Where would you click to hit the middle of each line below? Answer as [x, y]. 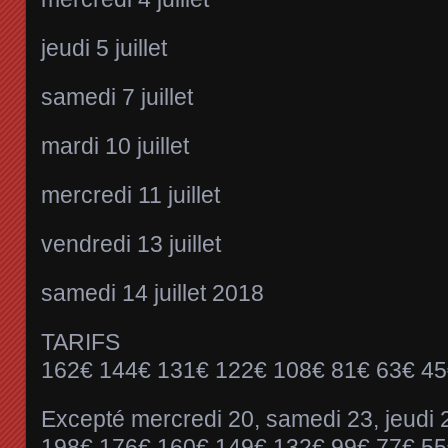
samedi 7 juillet [117, 97]
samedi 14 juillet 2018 [152, 293]
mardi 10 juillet [115, 146]
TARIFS [80, 342]
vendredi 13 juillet [131, 244]
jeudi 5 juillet [104, 48]
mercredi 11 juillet [130, 195]
